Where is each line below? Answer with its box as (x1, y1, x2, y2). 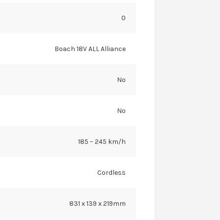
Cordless (97, 168, 126, 177)
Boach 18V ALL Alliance (54, 44, 126, 53)
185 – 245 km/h (78, 137, 126, 146)
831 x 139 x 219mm (69, 199, 126, 208)
